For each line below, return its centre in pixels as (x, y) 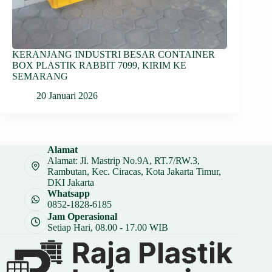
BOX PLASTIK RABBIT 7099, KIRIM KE (99, 65)
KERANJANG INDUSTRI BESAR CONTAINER (114, 54)
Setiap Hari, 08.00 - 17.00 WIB (107, 227)
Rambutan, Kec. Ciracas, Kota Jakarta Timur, (134, 171)
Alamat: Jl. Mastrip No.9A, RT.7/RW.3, (123, 160)
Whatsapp (68, 194)
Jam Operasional (82, 216)
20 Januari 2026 (67, 96)
